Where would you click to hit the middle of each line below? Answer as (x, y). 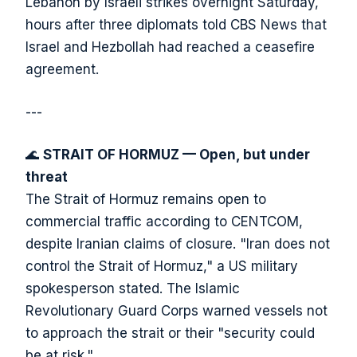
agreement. (62, 70)
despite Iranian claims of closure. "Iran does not (178, 244)
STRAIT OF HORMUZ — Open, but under (177, 155)
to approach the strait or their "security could (170, 333)
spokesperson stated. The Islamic (133, 289)
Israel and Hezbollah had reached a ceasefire (170, 47)
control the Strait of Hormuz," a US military (162, 267)
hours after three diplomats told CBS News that (176, 25)
